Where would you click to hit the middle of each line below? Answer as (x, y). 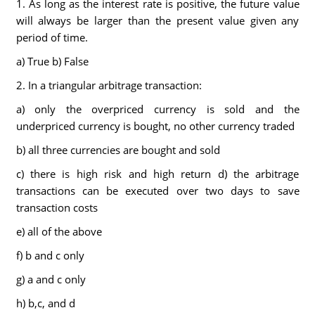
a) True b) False (52, 61)
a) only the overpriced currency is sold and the (157, 109)
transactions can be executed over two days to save (157, 191)
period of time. (52, 37)
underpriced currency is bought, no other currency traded (155, 126)
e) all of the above (59, 231)
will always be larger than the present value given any (157, 20)
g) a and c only (51, 279)
